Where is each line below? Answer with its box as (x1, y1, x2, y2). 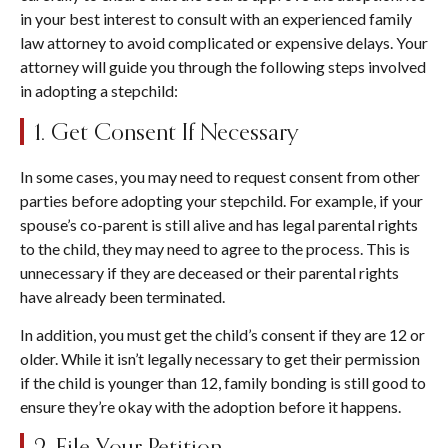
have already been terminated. (20, 286, 228, 306)
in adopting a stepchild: (20, 81, 178, 101)
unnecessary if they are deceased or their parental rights (20, 262, 399, 282)
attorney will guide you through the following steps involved (20, 57, 426, 77)
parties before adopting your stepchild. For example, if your (20, 190, 423, 210)
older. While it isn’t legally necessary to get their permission (20, 349, 420, 369)
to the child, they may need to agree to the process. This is (20, 238, 410, 258)
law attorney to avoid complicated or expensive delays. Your (20, 33, 428, 53)
